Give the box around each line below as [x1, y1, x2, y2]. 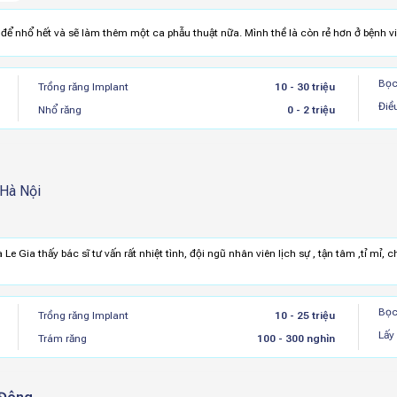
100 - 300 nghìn [256, 332, 335, 345]
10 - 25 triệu [274, 309, 335, 322]
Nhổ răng [38, 104, 82, 116]
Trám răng [38, 332, 88, 345]
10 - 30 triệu [274, 81, 335, 93]
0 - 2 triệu [286, 104, 335, 116]
